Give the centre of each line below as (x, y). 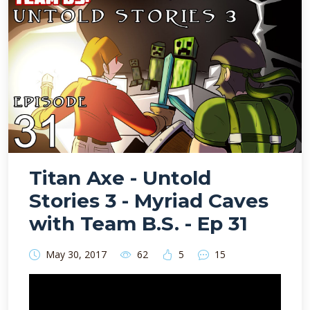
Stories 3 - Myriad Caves (149, 201)
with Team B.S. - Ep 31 (138, 224)
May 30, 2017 (76, 254)
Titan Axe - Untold (120, 178)
